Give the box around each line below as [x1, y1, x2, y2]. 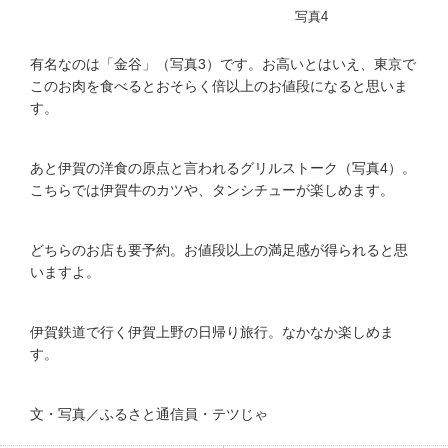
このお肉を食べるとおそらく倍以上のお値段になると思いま [30, 78, 408, 95]
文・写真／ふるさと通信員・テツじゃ [30, 406, 268, 423]
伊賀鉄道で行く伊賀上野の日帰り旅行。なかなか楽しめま [30, 324, 394, 341]
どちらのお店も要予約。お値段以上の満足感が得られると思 [30, 242, 408, 259]
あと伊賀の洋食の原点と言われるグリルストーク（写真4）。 [30, 160, 416, 177]
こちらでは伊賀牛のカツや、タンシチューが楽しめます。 [30, 182, 394, 199]
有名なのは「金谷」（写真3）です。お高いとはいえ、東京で [30, 56, 416, 73]
